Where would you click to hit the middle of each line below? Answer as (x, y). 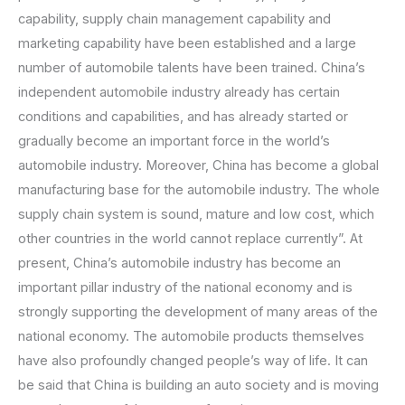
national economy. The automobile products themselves (191, 336)
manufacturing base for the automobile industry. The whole (199, 189)
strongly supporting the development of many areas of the (198, 311)
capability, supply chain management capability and (174, 19)
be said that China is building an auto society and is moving (198, 385)
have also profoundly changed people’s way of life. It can (193, 360)
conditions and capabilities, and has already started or (183, 116)
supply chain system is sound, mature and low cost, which (196, 214)
